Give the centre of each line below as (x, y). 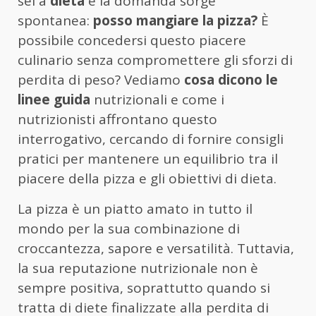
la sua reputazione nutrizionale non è (138, 268)
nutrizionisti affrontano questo (117, 119)
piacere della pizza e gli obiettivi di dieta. (147, 178)
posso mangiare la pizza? (174, 20)
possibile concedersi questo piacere (132, 40)
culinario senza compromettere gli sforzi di (155, 60)
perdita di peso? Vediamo (101, 79)
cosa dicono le (231, 79)
